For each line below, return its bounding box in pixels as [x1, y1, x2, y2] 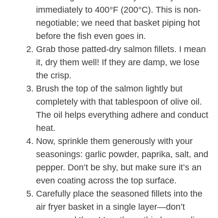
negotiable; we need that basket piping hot [36, 18, 200, 28]
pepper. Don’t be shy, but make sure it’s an [36, 163, 201, 173]
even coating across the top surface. [36, 176, 177, 186]
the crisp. [36, 71, 72, 81]
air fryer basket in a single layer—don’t [36, 202, 185, 212]
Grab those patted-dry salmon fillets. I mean [36, 44, 206, 54]
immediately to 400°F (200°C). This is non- [36, 5, 201, 15]
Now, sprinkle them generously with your [36, 136, 193, 146]
